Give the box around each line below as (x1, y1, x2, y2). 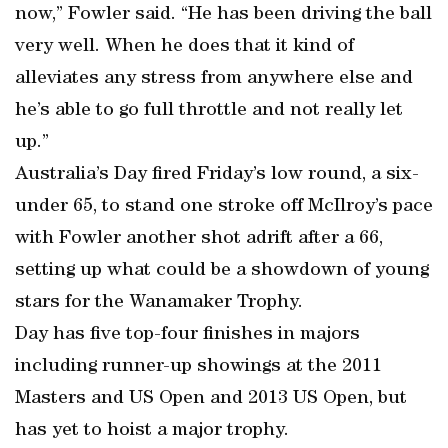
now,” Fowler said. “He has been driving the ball (15, 5, 432, 25)
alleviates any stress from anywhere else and (15, 69, 413, 89)
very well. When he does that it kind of (15, 37, 354, 57)
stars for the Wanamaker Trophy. (15, 293, 303, 313)
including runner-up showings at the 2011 (15, 357, 382, 377)
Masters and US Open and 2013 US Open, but (15, 389, 407, 409)
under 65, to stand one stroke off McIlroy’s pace (15, 197, 433, 217)
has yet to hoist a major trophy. (15, 421, 289, 441)
